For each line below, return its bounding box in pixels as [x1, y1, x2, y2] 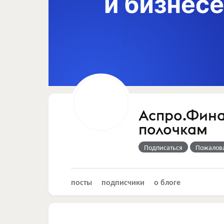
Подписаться [144, 141, 182, 152]
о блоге [154, 175, 180, 187]
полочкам [138, 120, 207, 138]
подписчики [101, 175, 144, 187]
